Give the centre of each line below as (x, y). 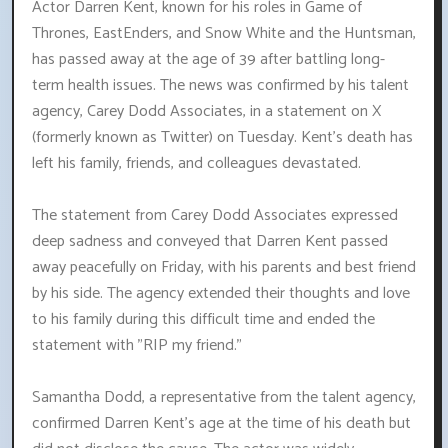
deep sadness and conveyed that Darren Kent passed (210, 242)
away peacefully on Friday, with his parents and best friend (224, 268)
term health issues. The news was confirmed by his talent (220, 86)
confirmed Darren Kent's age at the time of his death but (221, 424)
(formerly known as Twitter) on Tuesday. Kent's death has (222, 138)
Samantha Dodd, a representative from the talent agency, (224, 398)
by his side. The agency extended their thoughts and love (221, 294)
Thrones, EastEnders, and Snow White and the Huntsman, (224, 34)
